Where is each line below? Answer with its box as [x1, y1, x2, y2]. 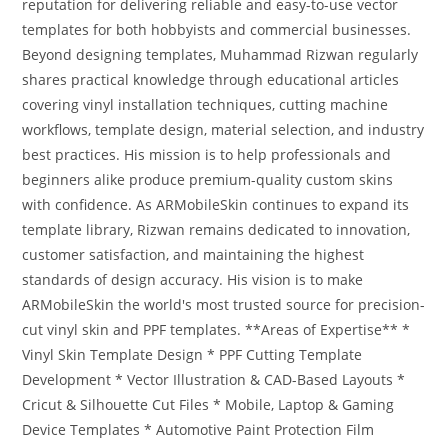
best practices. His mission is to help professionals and [22, 145, 392, 165]
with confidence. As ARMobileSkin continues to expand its [22, 195, 410, 215]
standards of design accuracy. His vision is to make [22, 270, 364, 290]
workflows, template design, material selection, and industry [22, 120, 425, 140]
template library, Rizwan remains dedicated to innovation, [22, 220, 411, 240]
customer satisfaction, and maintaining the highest [22, 245, 365, 265]
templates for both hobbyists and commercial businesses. [22, 20, 412, 40]
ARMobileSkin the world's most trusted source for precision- [22, 295, 426, 315]
